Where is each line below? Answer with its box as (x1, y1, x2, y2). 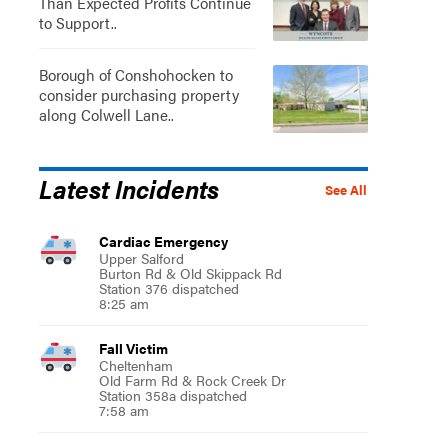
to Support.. (38, 10, 117, 34)
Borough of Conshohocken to (38, 62, 233, 86)
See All (324, 180, 367, 199)
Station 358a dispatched (98, 384, 247, 405)
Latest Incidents (38, 169, 219, 206)
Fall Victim (98, 337, 168, 358)
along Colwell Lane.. (38, 102, 174, 126)
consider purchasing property (38, 82, 239, 106)
